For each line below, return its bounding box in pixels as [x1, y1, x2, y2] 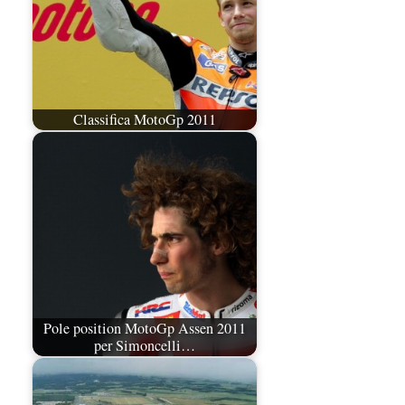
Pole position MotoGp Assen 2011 [43, 318, 246, 339]
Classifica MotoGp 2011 [73, 109, 216, 130]
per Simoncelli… [94, 335, 195, 356]
